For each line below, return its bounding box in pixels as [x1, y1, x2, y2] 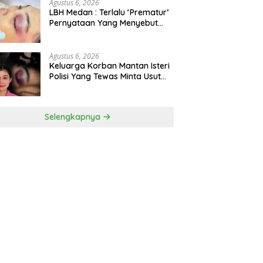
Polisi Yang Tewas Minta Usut [49, 71, 161, 82]
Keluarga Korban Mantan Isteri [49, 60, 170, 72]
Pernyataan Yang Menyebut [49, 18, 159, 29]
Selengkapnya [45, 112, 103, 123]
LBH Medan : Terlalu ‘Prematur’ [49, 7, 169, 18]
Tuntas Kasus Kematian [49, 82, 141, 93]
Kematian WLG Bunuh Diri [49, 28, 149, 39]
